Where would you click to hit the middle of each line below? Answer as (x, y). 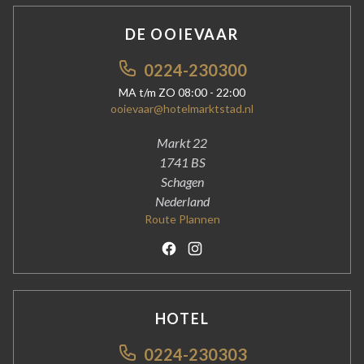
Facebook (197, 249)
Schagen (182, 182)
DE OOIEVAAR (182, 35)
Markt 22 (182, 143)
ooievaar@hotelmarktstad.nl (182, 109)
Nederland (182, 201)
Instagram (223, 249)
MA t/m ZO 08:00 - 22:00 (182, 93)
